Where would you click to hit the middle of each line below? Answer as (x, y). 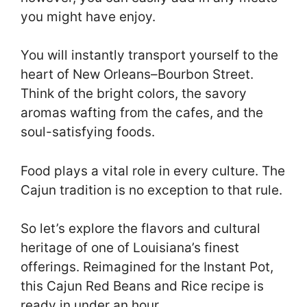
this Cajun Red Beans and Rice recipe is (142, 286)
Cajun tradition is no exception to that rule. (153, 190)
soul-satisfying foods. (89, 132)
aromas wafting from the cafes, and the (142, 113)
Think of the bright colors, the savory (134, 94)
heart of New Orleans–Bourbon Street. (137, 75)
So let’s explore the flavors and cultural (140, 229)
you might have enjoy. (88, 16)
